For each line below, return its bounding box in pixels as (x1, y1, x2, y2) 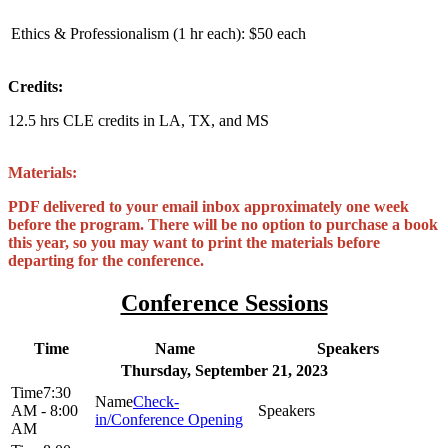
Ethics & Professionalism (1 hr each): (11, 25, 245, 42)
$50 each (249, 25, 306, 42)
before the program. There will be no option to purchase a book (8, 216, 438, 233)
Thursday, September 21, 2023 (120, 361, 328, 379)
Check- (133, 392, 179, 410)
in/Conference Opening (95, 410, 243, 428)
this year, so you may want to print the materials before (8, 234, 380, 251)
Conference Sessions (120, 289, 328, 316)
